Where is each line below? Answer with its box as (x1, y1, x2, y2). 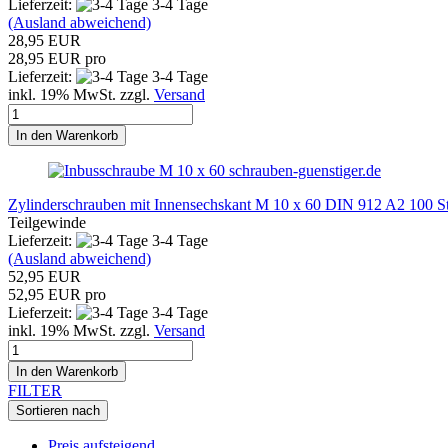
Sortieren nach (16, 402, 100, 418)
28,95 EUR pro (8, 49, 106, 67)
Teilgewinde (8, 213, 86, 231)
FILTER (8, 381, 62, 399)
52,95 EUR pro (8, 285, 106, 303)
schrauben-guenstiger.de (229, 161, 381, 179)
